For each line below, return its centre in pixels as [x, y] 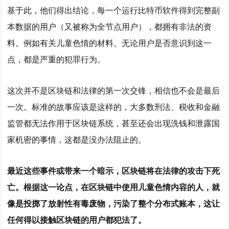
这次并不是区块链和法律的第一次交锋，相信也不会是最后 [114, 90]
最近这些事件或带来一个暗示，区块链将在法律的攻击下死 [114, 171]
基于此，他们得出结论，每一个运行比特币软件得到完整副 [114, 10]
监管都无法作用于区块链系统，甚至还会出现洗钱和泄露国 [114, 123]
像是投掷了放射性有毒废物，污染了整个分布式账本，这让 [114, 203]
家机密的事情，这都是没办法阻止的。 [77, 140]
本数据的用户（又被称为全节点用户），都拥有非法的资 [110, 27]
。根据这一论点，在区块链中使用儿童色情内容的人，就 [118, 187]
